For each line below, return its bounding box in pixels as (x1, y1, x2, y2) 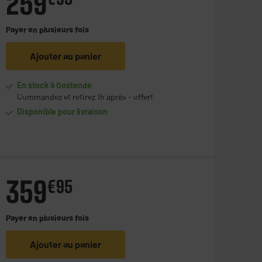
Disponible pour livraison (17, 106, 108, 117)
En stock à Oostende (17, 80, 92, 91)
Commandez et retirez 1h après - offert (17, 92, 154, 102)
